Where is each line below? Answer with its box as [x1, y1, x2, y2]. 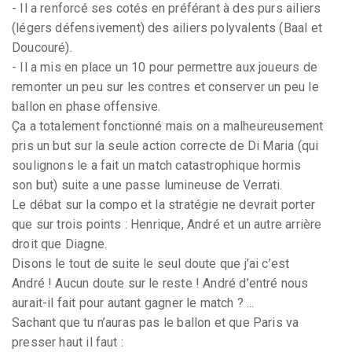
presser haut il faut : [12, 334, 123, 350]
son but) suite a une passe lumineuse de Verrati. [12, 177, 283, 192]
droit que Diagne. [12, 236, 108, 251]
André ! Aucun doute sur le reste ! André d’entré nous [12, 275, 309, 291]
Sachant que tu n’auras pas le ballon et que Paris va [12, 314, 299, 330]
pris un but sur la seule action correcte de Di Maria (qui [12, 137, 319, 153]
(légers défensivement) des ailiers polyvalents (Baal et [12, 20, 322, 35]
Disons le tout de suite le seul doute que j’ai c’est [12, 255, 290, 271]
